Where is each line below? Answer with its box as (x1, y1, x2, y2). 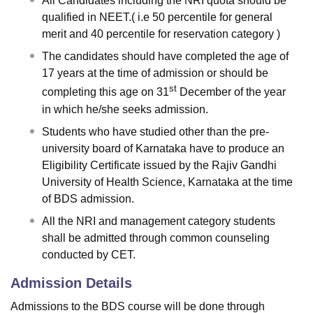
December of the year (177, 86, 286, 99)
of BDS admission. (42, 192, 134, 205)
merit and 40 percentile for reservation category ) (42, 28, 280, 41)
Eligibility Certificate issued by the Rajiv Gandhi (42, 159, 277, 171)
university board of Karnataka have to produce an (42, 142, 284, 154)
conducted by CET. (42, 248, 136, 261)
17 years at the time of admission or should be (42, 67, 268, 80)
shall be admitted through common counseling (42, 231, 270, 244)
